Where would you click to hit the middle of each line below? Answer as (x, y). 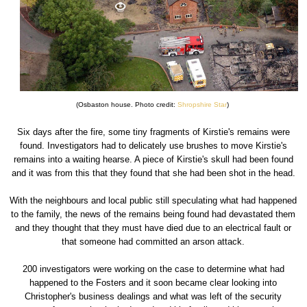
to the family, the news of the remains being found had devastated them (153, 214)
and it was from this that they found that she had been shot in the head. (153, 173)
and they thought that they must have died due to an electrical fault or (153, 228)
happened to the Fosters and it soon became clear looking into (153, 282)
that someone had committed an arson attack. (153, 241)
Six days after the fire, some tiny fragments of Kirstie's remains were (153, 132)
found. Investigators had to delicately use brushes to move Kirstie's (153, 145)
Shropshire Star (202, 104)
